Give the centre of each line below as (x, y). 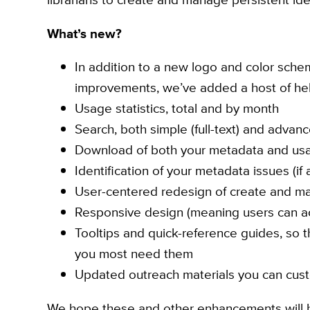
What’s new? (84, 33)
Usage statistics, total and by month (176, 109)
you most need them (134, 254)
